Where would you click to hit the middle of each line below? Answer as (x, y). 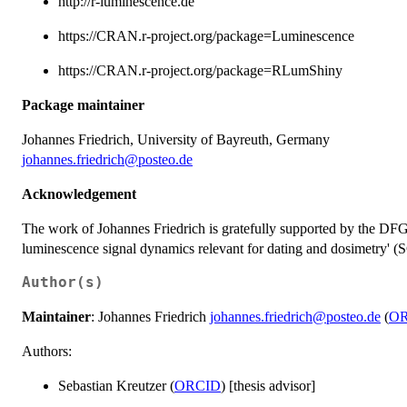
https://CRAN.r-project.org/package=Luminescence (206, 35)
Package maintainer (83, 104)
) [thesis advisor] (268, 385)
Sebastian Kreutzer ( (116, 385)
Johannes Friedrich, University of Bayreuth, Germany (176, 139)
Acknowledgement (79, 194)
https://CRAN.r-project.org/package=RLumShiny (200, 70)
